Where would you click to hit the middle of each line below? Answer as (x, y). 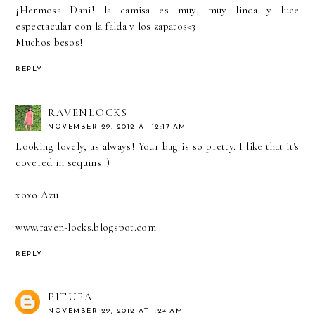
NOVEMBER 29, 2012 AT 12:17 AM (117, 127)
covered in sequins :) (63, 162)
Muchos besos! (50, 42)
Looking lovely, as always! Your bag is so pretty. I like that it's (157, 146)
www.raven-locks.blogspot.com (86, 227)
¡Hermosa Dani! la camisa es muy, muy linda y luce (157, 9)
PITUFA (71, 297)
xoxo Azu (37, 194)
